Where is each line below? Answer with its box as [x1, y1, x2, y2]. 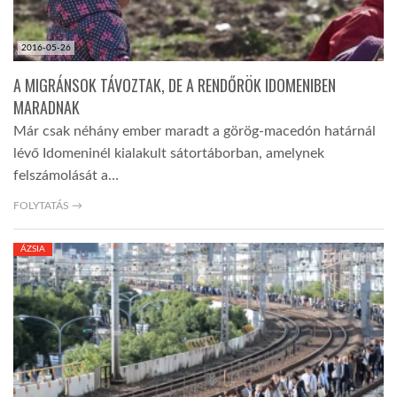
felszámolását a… [13, 168, 119, 183]
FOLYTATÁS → [13, 200, 82, 212]
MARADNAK [13, 96, 80, 120]
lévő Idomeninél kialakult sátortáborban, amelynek [13, 146, 324, 161]
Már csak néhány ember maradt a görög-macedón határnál [13, 124, 376, 139]
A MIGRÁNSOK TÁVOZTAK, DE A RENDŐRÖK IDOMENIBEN [13, 74, 336, 97]
